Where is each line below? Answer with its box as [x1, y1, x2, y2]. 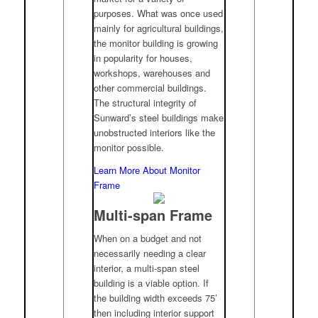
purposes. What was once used [94, 6, 224, 20]
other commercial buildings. [94, 80, 207, 94]
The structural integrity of [94, 95, 197, 109]
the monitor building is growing [94, 35, 219, 50]
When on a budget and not [94, 231, 202, 245]
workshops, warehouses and [94, 65, 211, 79]
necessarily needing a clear [94, 246, 207, 260]
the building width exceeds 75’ [94, 290, 218, 305]
